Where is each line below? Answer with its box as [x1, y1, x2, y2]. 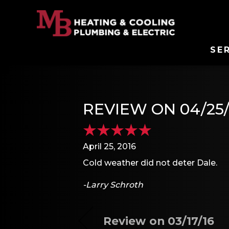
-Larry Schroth [83, 180, 143, 190]
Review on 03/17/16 [103, 214, 215, 227]
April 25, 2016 [83, 141, 136, 151]
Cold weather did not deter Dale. [83, 158, 217, 168]
